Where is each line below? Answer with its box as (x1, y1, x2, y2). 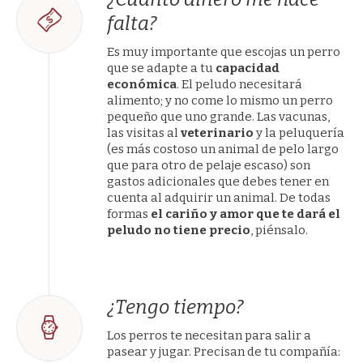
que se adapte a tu (107, 61, 216, 75)
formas (107, 207, 152, 221)
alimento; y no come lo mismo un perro (107, 93, 334, 108)
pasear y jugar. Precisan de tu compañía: (107, 344, 341, 359)
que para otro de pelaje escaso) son (107, 158, 311, 173)
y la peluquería (254, 126, 345, 140)
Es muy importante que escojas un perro (107, 45, 341, 59)
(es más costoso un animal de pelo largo (107, 142, 340, 156)
